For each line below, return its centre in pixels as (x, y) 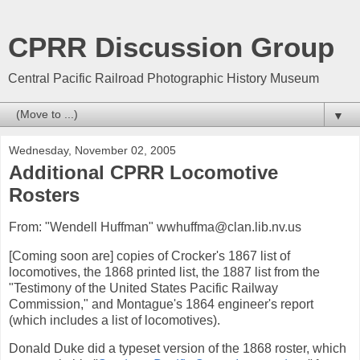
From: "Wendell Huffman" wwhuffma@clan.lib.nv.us (155, 227)
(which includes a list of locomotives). (115, 320)
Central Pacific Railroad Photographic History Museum (164, 78)
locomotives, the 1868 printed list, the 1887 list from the (164, 272)
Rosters (44, 195)
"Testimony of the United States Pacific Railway (143, 288)
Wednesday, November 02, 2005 (92, 150)
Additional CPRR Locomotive (143, 172)
